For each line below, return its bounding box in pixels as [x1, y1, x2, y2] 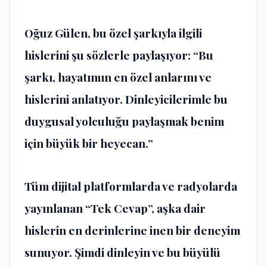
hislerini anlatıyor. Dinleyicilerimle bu [24, 91, 228, 107]
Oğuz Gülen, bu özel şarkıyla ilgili [24, 25, 202, 41]
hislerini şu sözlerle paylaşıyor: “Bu [24, 47, 213, 63]
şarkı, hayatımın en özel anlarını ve [24, 69, 212, 85]
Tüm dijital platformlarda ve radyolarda [24, 178, 237, 194]
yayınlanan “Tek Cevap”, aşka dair [24, 200, 206, 216]
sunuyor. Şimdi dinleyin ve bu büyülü [24, 244, 221, 260]
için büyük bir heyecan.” [24, 135, 153, 151]
